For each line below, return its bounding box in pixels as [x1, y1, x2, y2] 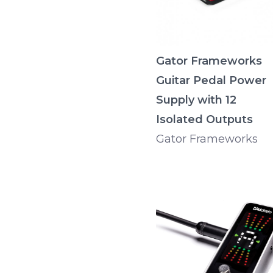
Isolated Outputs [156, 113, 253, 127]
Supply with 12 [156, 93, 236, 107]
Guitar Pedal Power [156, 74, 266, 88]
